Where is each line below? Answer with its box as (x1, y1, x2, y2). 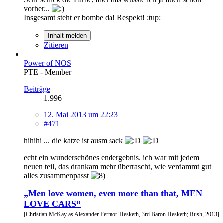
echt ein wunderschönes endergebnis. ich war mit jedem (24, 153, 199, 162)
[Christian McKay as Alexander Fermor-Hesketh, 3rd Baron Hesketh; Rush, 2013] (24, 210, 219, 218)
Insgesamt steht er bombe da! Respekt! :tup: (24, 13, 161, 22)
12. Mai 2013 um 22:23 (44, 110, 118, 119)
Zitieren (44, 40, 68, 49)
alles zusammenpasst (24, 171, 91, 180)
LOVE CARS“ (24, 198, 81, 209)
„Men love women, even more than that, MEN (24, 188, 202, 198)
